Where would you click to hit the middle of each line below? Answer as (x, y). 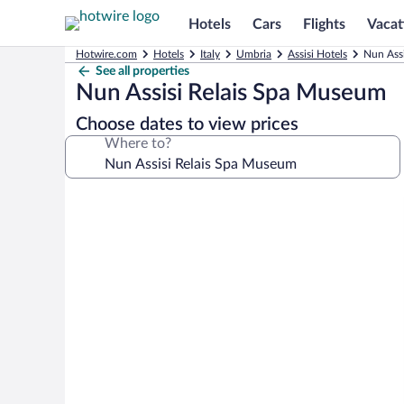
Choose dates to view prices (187, 124)
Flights (324, 24)
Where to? (138, 143)
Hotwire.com (106, 54)
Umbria (254, 54)
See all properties (142, 71)
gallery (96, 224)
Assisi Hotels (317, 54)
